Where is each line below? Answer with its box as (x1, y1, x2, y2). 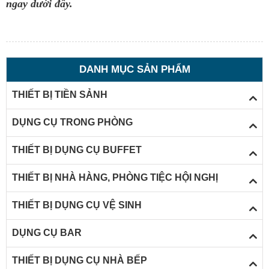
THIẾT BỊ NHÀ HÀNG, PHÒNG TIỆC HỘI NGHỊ (11, 172, 218, 183)
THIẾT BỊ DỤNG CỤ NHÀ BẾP (11, 255, 147, 266)
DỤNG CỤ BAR (11, 228, 82, 238)
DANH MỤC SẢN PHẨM (79, 63, 190, 75)
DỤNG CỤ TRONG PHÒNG (11, 117, 133, 128)
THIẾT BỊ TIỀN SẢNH (11, 89, 107, 100)
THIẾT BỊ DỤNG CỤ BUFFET (11, 145, 142, 156)
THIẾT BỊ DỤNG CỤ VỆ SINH (11, 200, 142, 211)
